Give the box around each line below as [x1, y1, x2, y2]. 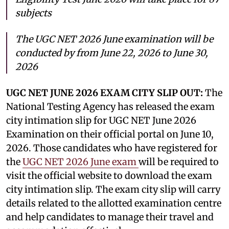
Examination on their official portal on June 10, [6, 128, 214, 140]
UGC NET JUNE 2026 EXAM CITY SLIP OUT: [6, 86, 203, 99]
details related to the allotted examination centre [6, 197, 221, 209]
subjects [15, 7, 52, 19]
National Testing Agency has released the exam [6, 100, 215, 112]
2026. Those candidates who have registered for [6, 142, 217, 154]
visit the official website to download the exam [6, 169, 212, 181]
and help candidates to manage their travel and [6, 211, 214, 223]
